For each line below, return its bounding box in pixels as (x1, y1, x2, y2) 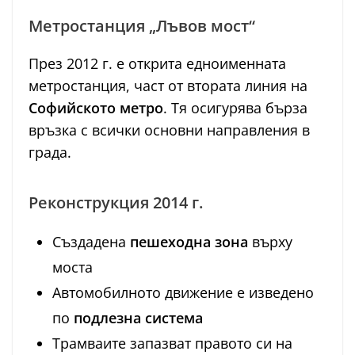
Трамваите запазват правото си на (52, 333, 292, 353)
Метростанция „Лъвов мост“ (29, 14, 255, 36)
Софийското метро (29, 97, 163, 117)
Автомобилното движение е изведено (52, 282, 314, 302)
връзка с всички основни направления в (29, 120, 310, 139)
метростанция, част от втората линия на (29, 75, 307, 95)
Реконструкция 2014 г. (29, 191, 203, 213)
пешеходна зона (130, 231, 248, 251)
